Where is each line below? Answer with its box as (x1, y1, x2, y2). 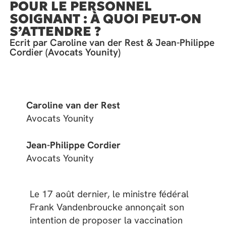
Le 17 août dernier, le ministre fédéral (30, 187, 189, 200)
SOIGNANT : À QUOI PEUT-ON (10, 11, 202, 27)
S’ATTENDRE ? (10, 23, 101, 40)
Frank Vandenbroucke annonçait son (30, 200, 185, 213)
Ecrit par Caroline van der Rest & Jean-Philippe (10, 36, 215, 49)
